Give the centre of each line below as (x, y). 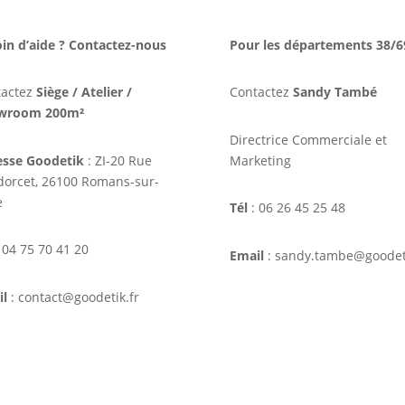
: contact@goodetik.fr (73, 297)
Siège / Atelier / (84, 92)
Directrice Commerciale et (308, 139)
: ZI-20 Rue (118, 160)
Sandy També (334, 92)
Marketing (260, 160)
